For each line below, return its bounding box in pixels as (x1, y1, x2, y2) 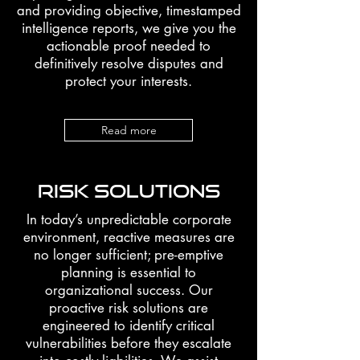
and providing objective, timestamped (16, 2, 241, 19)
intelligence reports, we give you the (21, 19, 236, 37)
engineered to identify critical (43, 317, 215, 334)
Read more (100, 123, 157, 137)
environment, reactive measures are (22, 228, 235, 246)
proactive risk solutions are (49, 299, 208, 317)
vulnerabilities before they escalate (26, 334, 231, 352)
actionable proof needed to (47, 37, 211, 55)
